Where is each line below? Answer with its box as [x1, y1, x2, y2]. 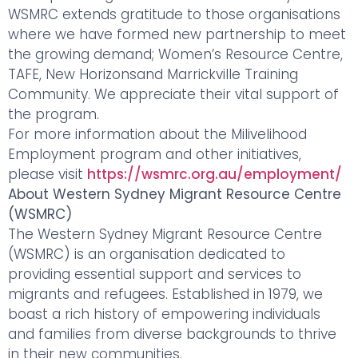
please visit [8, 165, 87, 184]
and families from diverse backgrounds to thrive [8, 324, 336, 344]
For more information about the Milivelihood [8, 125, 307, 144]
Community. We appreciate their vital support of [8, 85, 339, 104]
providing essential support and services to [8, 265, 301, 284]
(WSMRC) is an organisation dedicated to [8, 245, 285, 264]
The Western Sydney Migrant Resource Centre [8, 225, 322, 244]
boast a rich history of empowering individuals [8, 304, 320, 324]
